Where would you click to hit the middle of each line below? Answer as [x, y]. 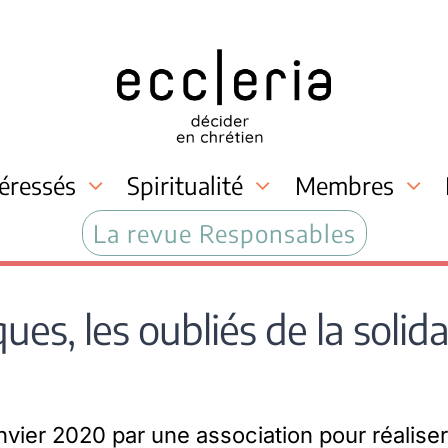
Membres [344, 184]
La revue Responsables [224, 232]
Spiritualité [185, 184]
